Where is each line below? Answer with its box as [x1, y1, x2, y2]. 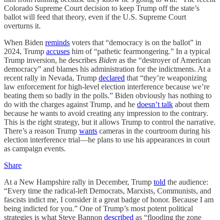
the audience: [165, 178, 208, 186]
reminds [45, 38, 70, 47]
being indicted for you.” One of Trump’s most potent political [4, 204, 193, 213]
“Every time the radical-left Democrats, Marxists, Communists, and [4, 187, 211, 195]
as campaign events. [4, 144, 66, 153]
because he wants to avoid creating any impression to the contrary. [4, 109, 208, 117]
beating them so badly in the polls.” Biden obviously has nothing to [4, 91, 212, 100]
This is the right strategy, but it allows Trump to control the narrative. [4, 118, 216, 126]
